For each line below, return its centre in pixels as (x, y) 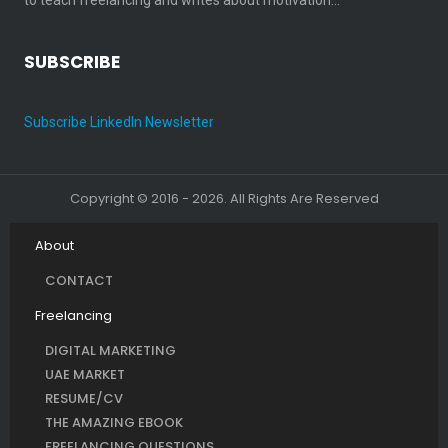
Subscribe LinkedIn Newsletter (119, 121)
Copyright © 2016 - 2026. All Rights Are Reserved (224, 198)
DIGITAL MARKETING (110, 350)
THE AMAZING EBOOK (114, 422)
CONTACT (79, 280)
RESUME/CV (84, 398)
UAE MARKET (85, 374)
